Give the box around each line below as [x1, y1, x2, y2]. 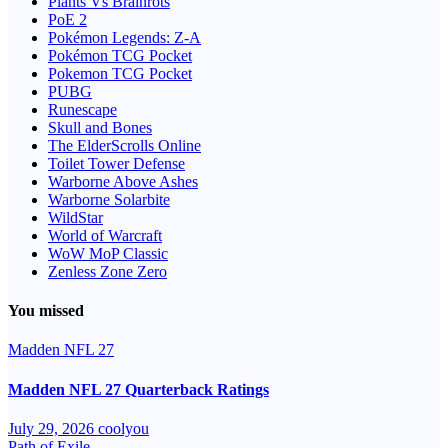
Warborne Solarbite [48, 190, 170, 208]
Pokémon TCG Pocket [48, 46, 192, 64]
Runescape [48, 100, 117, 118]
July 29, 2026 [8, 419, 98, 437]
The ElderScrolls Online [48, 136, 201, 154]
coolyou [98, 419, 149, 437]
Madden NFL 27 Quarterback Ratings [8, 380, 269, 398]
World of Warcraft [48, 226, 162, 244]
